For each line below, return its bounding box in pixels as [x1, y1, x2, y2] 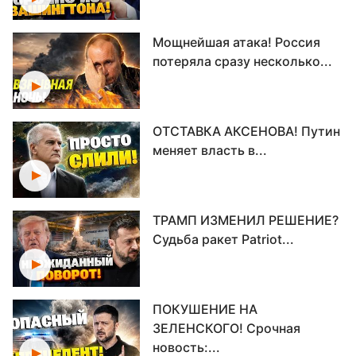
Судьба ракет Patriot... [153, 231, 294, 247]
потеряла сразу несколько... [153, 53, 332, 69]
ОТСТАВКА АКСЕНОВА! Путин [153, 123, 340, 139]
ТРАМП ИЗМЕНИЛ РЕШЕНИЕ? [153, 212, 339, 228]
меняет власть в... [153, 142, 267, 158]
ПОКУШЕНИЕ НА [153, 301, 257, 317]
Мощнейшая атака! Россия [153, 34, 320, 50]
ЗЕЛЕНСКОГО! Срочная [153, 320, 300, 336]
